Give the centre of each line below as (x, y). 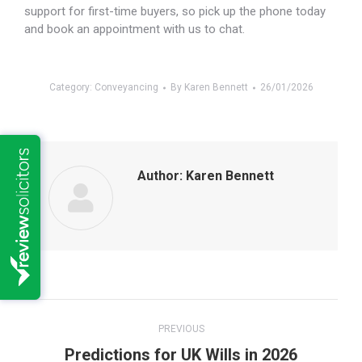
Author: (160, 176)
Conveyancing (126, 87)
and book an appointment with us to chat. (135, 29)
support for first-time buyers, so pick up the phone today (175, 11)
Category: (72, 87)
